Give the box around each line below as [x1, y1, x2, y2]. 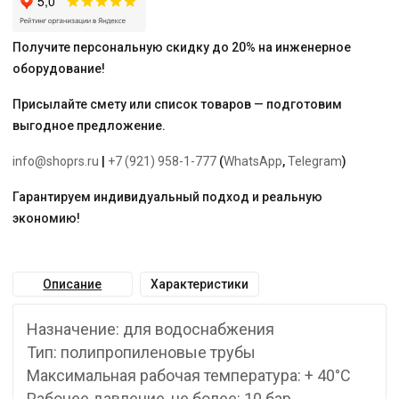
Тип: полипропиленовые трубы [27, 343, 256, 362]
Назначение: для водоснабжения [27, 320, 274, 338]
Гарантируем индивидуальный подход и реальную [12, 190, 322, 204]
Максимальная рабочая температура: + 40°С [27, 366, 351, 385]
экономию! [12, 211, 80, 225]
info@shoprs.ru [12, 154, 99, 168]
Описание [43, 277, 102, 291]
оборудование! [12, 61, 105, 76]
